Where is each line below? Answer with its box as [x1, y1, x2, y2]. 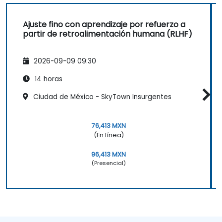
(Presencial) [91, 159, 126, 167]
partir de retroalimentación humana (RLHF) [23, 28, 192, 40]
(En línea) [93, 131, 124, 140]
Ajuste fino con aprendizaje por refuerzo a [23, 19, 185, 30]
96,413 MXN [91, 150, 126, 159]
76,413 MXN [91, 121, 126, 130]
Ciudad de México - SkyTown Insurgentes [31, 92, 171, 102]
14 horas [33, 74, 62, 84]
